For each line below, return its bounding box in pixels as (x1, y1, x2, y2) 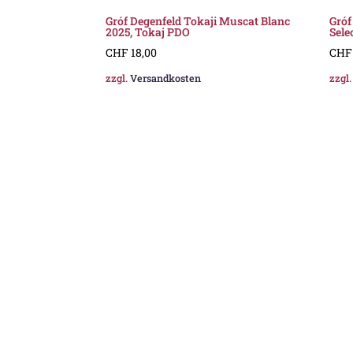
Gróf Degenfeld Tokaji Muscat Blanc (106, 13, 291, 28)
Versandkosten (130, 72, 202, 85)
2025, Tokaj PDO (106, 24, 191, 39)
